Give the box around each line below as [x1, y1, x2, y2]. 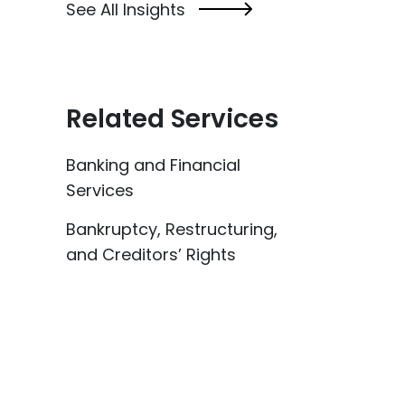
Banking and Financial [66, 153, 240, 176]
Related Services [66, 100, 278, 137]
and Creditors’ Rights [66, 242, 236, 266]
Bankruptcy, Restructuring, [66, 217, 278, 240]
